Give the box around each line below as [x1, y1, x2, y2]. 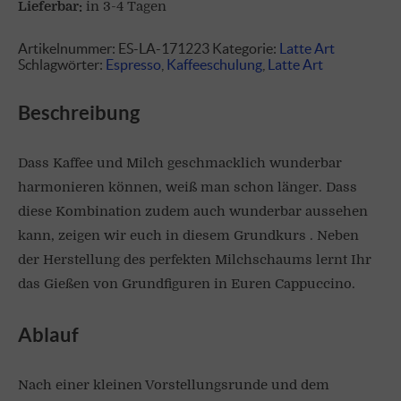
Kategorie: [212, 39, 279, 56]
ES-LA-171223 [118, 39, 209, 56]
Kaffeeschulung [166, 55, 262, 73]
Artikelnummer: [18, 39, 118, 56]
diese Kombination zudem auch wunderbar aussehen [18, 203, 368, 219]
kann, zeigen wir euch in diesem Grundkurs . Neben [18, 227, 359, 243]
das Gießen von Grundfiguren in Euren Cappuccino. [18, 276, 355, 292]
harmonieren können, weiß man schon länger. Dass [18, 179, 357, 195]
